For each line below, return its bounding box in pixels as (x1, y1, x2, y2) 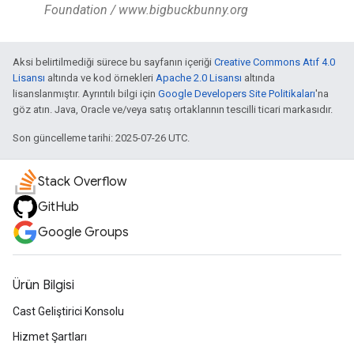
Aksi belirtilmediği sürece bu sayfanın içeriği (13, 56, 214, 69)
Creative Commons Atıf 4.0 (214, 56, 335, 69)
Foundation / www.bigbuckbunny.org (44, 2, 248, 18)
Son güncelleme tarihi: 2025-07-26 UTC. (13, 132, 190, 145)
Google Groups (38, 224, 129, 241)
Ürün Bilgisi (13, 277, 74, 294)
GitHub (38, 199, 79, 216)
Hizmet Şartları (13, 330, 87, 344)
